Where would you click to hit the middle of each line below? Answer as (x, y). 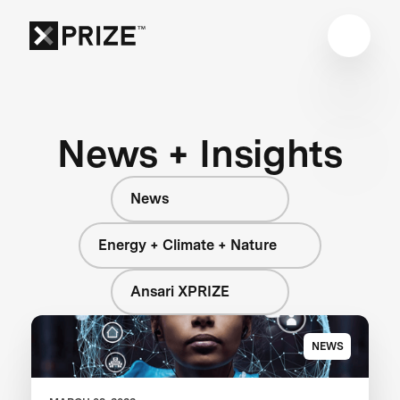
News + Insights (200, 153)
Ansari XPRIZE (180, 291)
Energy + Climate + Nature (188, 245)
